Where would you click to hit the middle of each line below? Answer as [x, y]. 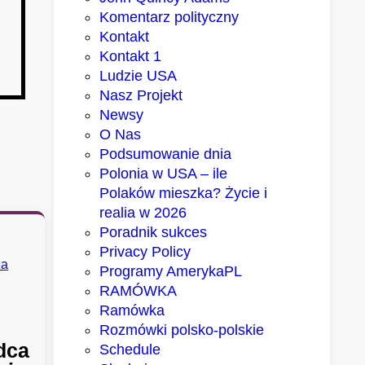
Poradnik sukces [154, 232]
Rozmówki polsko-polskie [182, 330]
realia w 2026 [143, 212]
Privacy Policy [145, 251]
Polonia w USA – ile [164, 173]
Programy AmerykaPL [171, 271]
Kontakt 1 [131, 56]
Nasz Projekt [141, 95]
